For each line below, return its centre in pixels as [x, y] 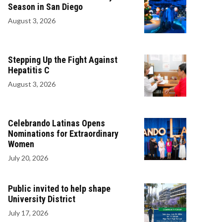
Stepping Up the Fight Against [63, 60]
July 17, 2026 [28, 213]
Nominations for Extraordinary [63, 134]
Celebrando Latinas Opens [56, 123]
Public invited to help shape [59, 189]
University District [42, 199]
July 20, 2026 [28, 158]
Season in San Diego [45, 7]
